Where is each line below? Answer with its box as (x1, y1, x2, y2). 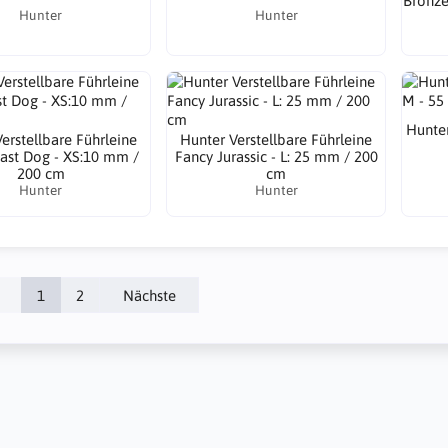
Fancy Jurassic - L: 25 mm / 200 (174, 148, 378, 165)
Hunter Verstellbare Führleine (180, 131, 373, 148)
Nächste (122, 286, 176, 304)
